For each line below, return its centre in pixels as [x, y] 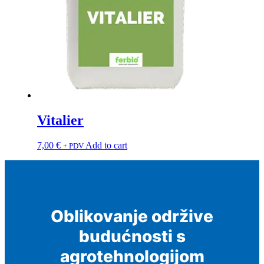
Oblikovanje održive [132, 216]
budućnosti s [132, 236]
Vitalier [60, 121]
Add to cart [106, 146]
